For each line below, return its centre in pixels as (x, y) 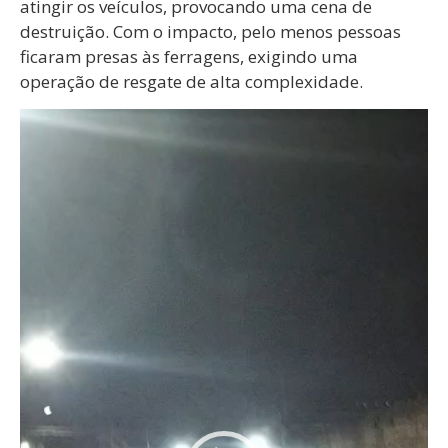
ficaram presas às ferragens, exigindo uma (189, 57)
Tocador (52, 120)
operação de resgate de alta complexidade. (191, 82)
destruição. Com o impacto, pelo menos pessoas (210, 32)
